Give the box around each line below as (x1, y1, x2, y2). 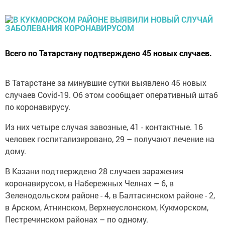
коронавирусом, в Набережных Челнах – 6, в (5, 178, 174, 188)
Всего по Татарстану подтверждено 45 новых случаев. (5, 48, 212, 58)
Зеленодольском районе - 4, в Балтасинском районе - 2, (5, 190, 215, 200)
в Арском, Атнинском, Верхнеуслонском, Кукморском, (5, 202, 208, 212)
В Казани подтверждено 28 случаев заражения (5, 166, 183, 176)
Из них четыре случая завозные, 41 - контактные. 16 (5, 122, 203, 132)
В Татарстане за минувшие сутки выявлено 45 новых (5, 77, 206, 88)
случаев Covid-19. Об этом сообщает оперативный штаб (5, 89, 218, 100)
